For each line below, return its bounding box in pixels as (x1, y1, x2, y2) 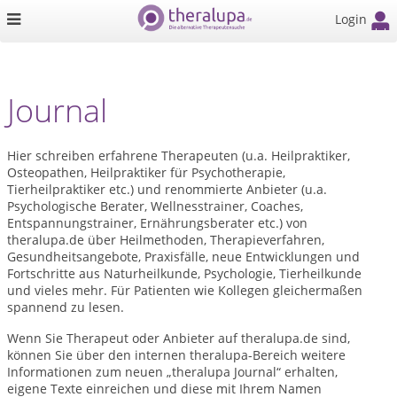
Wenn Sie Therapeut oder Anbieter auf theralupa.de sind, (7, 330, 350, 346)
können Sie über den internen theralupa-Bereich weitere (7, 346, 346, 363)
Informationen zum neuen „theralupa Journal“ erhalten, (7, 363, 338, 380)
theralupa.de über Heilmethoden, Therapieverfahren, (7, 231, 324, 248)
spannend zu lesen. (7, 299, 124, 315)
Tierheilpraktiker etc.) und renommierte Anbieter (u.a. (7, 181, 327, 198)
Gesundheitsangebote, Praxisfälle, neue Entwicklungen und (7, 248, 360, 265)
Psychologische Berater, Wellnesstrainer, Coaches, (7, 198, 303, 214)
